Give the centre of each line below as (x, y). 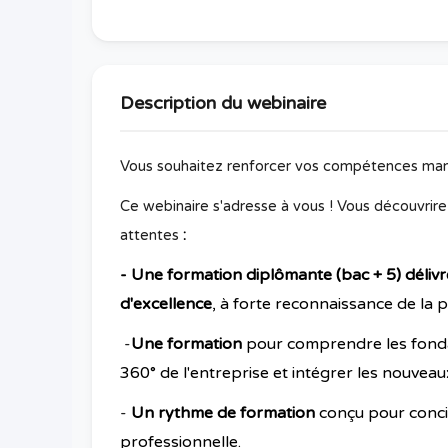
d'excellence (166, 304)
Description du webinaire (223, 103)
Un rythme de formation (223, 413)
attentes (151, 235)
